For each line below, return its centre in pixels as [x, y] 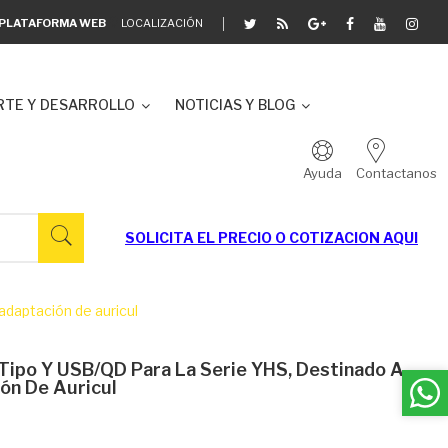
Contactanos [396, 173]
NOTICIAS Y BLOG [235, 104]
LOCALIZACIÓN [162, 22]
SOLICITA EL [171, 237]
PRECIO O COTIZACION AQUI [318, 237]
